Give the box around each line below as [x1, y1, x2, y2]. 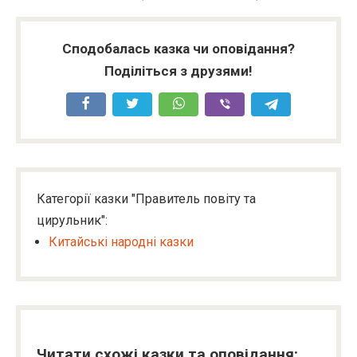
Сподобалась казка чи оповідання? [62, 41, 295, 57]
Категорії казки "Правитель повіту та [37, 191, 256, 206]
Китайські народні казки [49, 234, 194, 249]
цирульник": [37, 213, 108, 228]
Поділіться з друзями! [104, 63, 253, 79]
